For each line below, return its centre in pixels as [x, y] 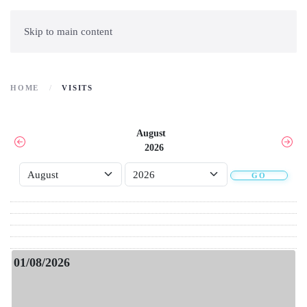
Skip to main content [68, 32]
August [154, 133]
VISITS [78, 88]
